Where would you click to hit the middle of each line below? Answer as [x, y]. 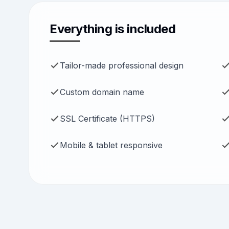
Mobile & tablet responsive [111, 145]
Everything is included [113, 29]
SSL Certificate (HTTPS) [107, 119]
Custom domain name [102, 92]
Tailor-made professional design [122, 65]
